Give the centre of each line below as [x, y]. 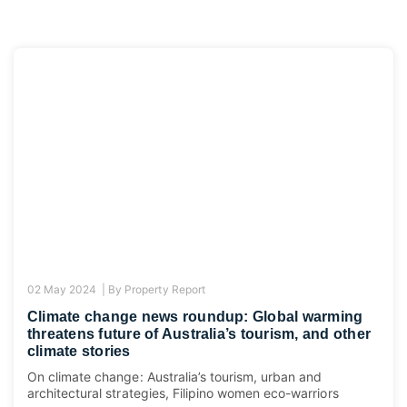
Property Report [165, 290]
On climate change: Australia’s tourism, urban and [175, 377]
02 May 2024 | [68, 290]
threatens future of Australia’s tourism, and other [199, 334]
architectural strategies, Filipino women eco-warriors [183, 393]
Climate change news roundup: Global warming [195, 317]
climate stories [79, 352]
